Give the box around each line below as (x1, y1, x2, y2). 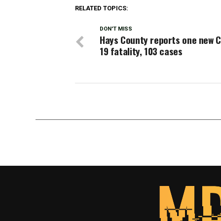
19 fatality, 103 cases (100, 44, 183, 58)
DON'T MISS (100, 26, 132, 32)
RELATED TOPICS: (75, 4, 128, 12)
